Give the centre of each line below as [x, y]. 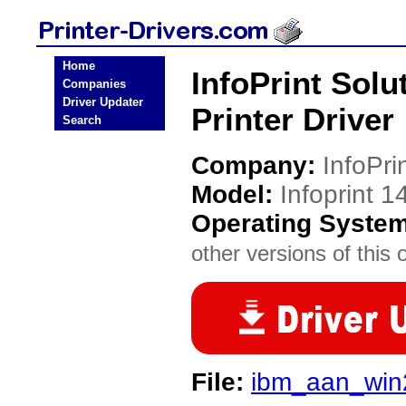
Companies [94, 84]
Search [82, 120]
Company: [257, 165]
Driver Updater [103, 102]
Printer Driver [293, 119]
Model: [236, 194]
